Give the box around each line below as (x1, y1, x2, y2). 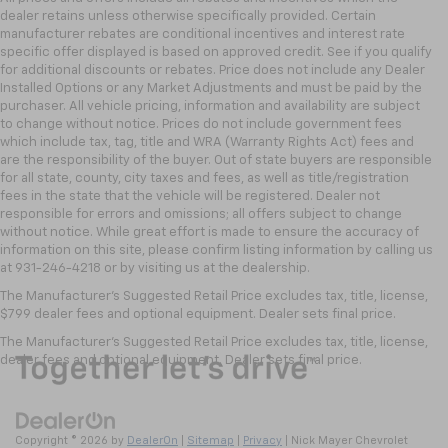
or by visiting (101, 262, 182, 276)
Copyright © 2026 (15, 434, 111, 446)
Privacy (243, 434, 282, 446)
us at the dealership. (182, 262, 310, 276)
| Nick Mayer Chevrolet (282, 434, 408, 446)
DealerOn (127, 434, 178, 446)
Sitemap (187, 434, 234, 446)
